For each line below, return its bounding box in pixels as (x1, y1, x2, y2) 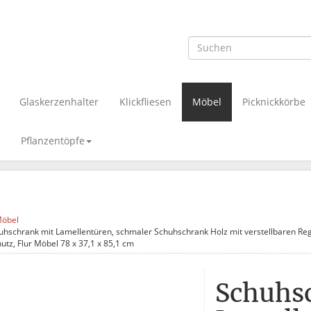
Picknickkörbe (242, 94, 305, 108)
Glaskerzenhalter (19, 94, 99, 108)
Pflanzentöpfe (21, 133, 85, 147)
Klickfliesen (119, 94, 171, 108)
